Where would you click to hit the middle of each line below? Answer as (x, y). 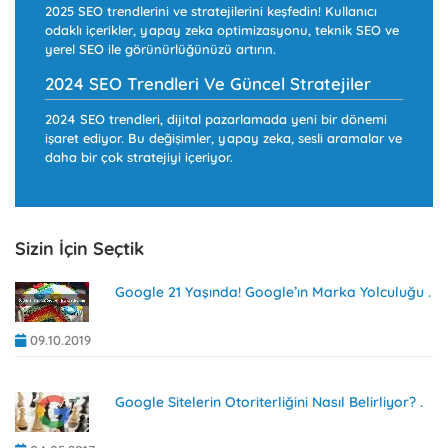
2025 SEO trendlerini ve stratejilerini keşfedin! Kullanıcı (211, 10)
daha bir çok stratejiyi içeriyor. (139, 156)
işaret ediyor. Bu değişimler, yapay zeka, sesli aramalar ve (223, 137)
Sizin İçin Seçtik (79, 248)
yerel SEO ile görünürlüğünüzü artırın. (160, 48)
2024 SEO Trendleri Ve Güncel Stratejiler (208, 83)
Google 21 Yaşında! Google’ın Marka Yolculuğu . (273, 291)
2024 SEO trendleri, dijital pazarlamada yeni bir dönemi (216, 118)
